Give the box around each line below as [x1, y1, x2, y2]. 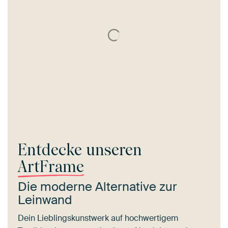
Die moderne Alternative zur [18, 179, 177, 195]
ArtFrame [18, 158, 84, 176]
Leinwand [18, 192, 72, 208]
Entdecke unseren [18, 141, 142, 159]
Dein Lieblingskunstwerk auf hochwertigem [18, 213, 178, 224]
